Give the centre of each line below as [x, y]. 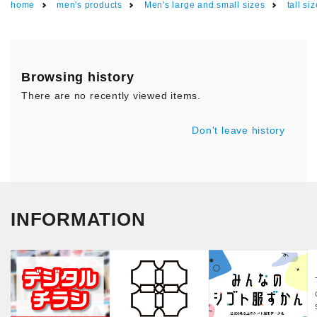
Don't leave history [238, 131]
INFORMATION [78, 220]
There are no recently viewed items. [111, 96]
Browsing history [78, 77]
